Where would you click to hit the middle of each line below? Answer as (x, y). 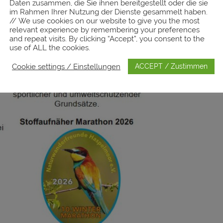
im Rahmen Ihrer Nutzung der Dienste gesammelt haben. (109, 12)
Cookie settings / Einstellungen (66, 66)
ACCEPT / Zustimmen (171, 66)
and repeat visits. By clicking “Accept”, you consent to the (107, 39)
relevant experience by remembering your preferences (105, 30)
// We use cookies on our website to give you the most (105, 21)
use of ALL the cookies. (50, 48)
